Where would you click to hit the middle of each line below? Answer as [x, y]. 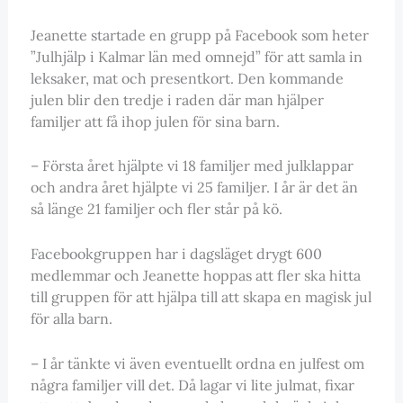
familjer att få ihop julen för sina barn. [155, 121]
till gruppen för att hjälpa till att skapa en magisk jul [201, 296]
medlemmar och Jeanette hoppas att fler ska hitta [195, 275]
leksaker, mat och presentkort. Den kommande [187, 78]
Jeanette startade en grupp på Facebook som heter [199, 35]
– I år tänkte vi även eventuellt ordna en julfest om [197, 363]
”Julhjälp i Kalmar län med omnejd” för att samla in [196, 56]
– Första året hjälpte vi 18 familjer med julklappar [192, 166]
